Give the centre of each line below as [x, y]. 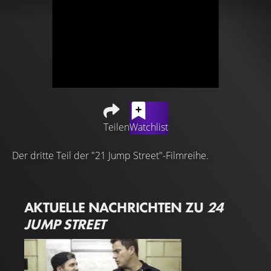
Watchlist [149, 127]
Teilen [116, 127]
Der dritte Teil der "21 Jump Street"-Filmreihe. [110, 155]
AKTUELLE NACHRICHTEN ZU [116, 207]
